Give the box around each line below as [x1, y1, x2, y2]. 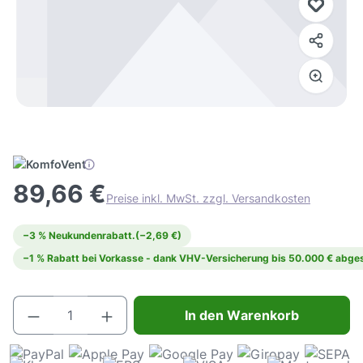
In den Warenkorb [184, 306, 300, 323]
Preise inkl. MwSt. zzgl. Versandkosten [106, 191, 310, 206]
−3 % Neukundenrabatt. [23, 229, 135, 242]
